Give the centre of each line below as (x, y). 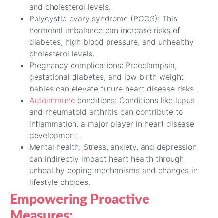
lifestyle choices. (60, 182)
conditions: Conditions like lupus (135, 100)
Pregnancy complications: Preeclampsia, (103, 65)
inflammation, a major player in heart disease (112, 123)
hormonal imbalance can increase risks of (105, 30)
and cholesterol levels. (70, 7)
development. (54, 135)
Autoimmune (52, 100)
